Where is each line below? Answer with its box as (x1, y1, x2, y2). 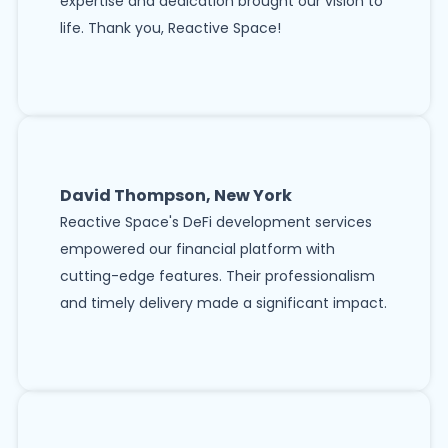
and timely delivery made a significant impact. (60, 293, 387, 314)
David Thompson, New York (60, 184, 292, 208)
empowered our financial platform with (60, 239, 335, 260)
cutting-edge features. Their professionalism (60, 266, 375, 287)
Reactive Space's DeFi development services (60, 212, 372, 233)
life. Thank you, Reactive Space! (60, 18, 281, 39)
